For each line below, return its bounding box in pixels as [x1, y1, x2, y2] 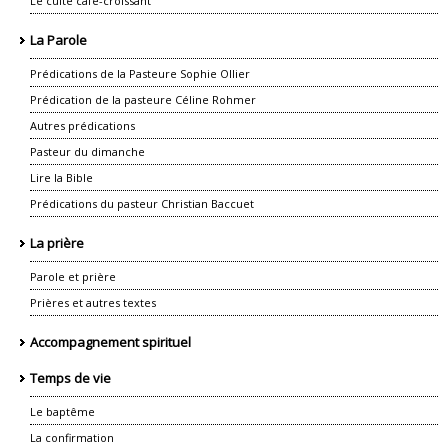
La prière [30, 233, 84, 252]
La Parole [30, 30, 87, 49]
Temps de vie [30, 368, 111, 387]
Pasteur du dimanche [30, 144, 145, 159]
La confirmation [30, 430, 114, 445]
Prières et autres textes [30, 295, 156, 310]
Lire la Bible [30, 170, 93, 185]
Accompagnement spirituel [30, 332, 191, 351]
